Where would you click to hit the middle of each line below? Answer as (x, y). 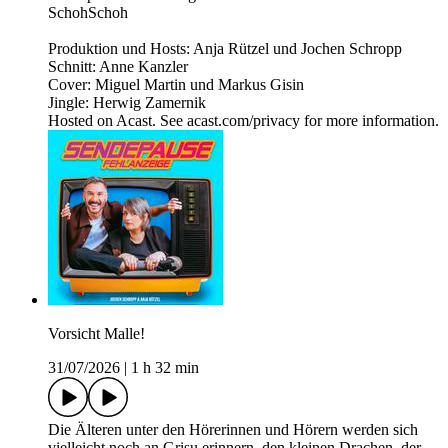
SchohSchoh (88, 13)
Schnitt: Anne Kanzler (118, 67)
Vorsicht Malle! (96, 334)
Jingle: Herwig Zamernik (127, 103)
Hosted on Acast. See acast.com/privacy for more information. (243, 121)
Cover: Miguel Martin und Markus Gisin (176, 85)
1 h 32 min (165, 368)
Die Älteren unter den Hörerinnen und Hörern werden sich (233, 430)
